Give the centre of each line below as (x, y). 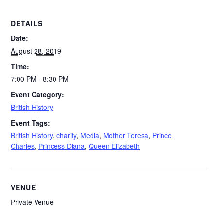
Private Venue (32, 202)
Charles (23, 146)
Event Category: (38, 95)
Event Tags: (31, 123)
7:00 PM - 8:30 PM (40, 79)
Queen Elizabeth (114, 146)
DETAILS (27, 24)
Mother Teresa (126, 136)
